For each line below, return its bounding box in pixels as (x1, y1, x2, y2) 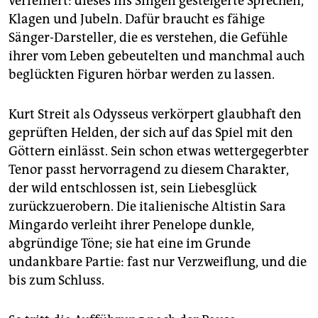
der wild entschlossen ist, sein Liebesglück (9, 180, 257, 197)
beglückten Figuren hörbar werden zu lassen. (9, 67, 275, 83)
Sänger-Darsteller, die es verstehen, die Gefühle (9, 30, 287, 46)
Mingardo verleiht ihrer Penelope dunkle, (9, 217, 254, 234)
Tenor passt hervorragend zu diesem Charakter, (9, 162, 289, 178)
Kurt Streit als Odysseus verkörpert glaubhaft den (9, 106, 302, 123)
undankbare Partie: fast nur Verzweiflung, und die (9, 254, 307, 270)
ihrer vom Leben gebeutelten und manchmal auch (9, 48, 305, 65)
